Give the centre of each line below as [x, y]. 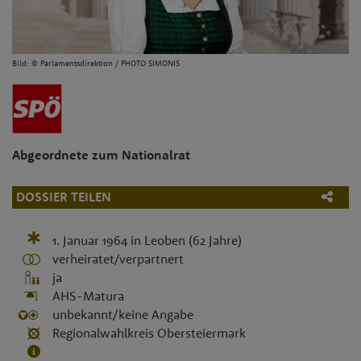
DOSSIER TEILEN [64, 197]
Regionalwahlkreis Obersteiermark [149, 333]
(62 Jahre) [215, 240]
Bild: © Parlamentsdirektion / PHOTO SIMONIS [96, 62]
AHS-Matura [88, 296]
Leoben [164, 240]
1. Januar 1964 [89, 240]
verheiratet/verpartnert [118, 258]
